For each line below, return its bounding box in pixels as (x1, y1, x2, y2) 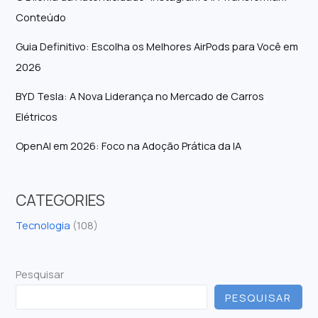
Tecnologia (16, 217, 71, 232)
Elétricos (16, 109, 58, 124)
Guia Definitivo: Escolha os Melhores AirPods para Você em (16, 38, 299, 53)
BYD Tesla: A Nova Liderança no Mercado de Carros (16, 88, 265, 103)
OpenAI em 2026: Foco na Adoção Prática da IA (16, 138, 242, 153)
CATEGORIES (16, 190, 106, 210)
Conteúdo (16, 9, 67, 24)
